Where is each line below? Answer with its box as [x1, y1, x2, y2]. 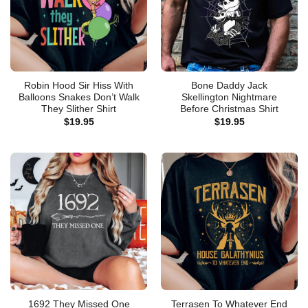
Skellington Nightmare [181, 92, 277, 103]
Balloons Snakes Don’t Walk [18, 92, 140, 103]
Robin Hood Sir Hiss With [24, 80, 133, 91]
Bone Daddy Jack [191, 80, 267, 91]
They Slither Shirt [41, 104, 116, 115]
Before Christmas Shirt [180, 104, 278, 115]
